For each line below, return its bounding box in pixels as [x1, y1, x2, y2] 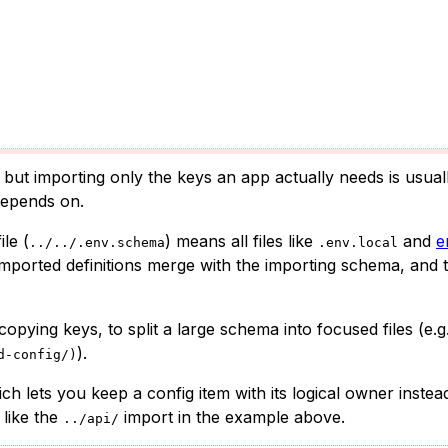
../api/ [63, 410, 119, 426]
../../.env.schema [29, 234, 165, 250]
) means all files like [165, 230, 318, 251]
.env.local [318, 234, 398, 250]
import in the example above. [119, 406, 345, 427]
